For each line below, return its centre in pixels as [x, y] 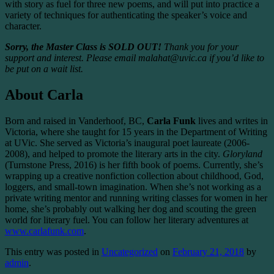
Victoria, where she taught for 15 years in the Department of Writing [136, 131]
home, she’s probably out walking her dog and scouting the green [131, 209]
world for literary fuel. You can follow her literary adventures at [127, 220]
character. [23, 26]
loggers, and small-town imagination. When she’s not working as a [133, 187]
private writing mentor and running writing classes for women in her [136, 198]
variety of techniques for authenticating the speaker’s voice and [126, 15]
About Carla [44, 94]
